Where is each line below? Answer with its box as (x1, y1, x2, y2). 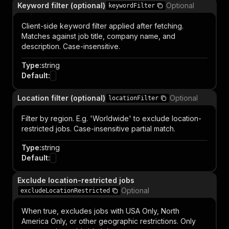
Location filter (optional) (17, 94, 105, 102)
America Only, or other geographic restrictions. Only (21, 217, 196, 225)
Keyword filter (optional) (17, 1, 105, 10)
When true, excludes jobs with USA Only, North (21, 207, 179, 215)
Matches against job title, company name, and (21, 32, 175, 40)
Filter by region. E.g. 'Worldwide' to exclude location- (21, 114, 201, 123)
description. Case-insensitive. (21, 42, 120, 51)
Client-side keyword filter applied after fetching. (21, 21, 184, 30)
